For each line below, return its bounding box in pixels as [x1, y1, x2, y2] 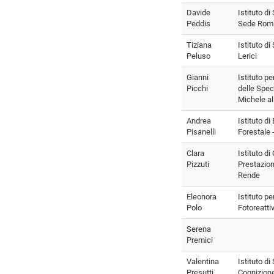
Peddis [187, 18, 210, 28]
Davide [187, 7, 210, 17]
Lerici [238, 51, 257, 61]
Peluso [187, 51, 210, 61]
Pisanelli [187, 127, 216, 136]
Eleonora [187, 191, 217, 201]
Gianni [187, 72, 209, 82]
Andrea [187, 116, 211, 125]
